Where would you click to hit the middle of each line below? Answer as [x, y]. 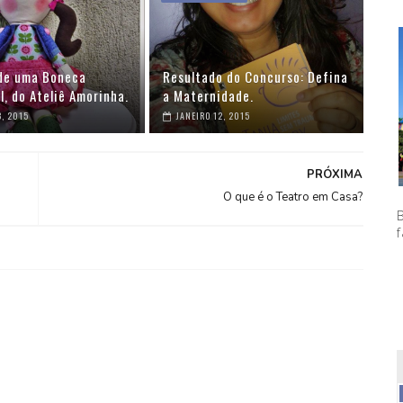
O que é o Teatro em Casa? [293, 197]
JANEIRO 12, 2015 [214, 116]
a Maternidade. [209, 95]
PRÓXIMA [335, 175]
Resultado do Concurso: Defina [256, 76]
